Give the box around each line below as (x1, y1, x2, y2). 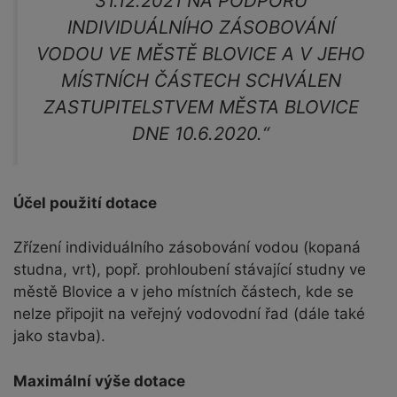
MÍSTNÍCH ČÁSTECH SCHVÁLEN (60, 69, 341, 92)
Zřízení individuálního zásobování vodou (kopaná (13, 238, 361, 257)
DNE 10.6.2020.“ (132, 122, 269, 145)
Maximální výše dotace (13, 371, 185, 390)
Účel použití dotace (13, 193, 157, 212)
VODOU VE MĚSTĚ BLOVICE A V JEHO (36, 43, 365, 66)
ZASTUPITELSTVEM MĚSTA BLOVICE (43, 96, 359, 119)
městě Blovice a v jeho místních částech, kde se (13, 283, 354, 301)
